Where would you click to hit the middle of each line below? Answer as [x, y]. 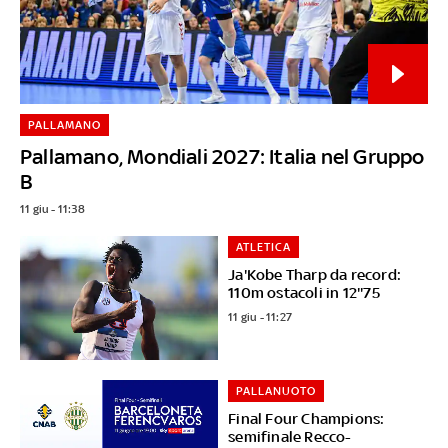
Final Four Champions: [306, 418]
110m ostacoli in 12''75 [304, 292]
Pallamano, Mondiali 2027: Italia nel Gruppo [222, 156]
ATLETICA [264, 246]
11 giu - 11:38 [52, 208]
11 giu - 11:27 [260, 316]
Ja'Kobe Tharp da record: [315, 274]
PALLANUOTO [276, 390]
